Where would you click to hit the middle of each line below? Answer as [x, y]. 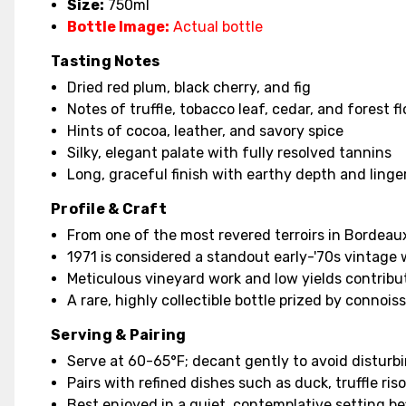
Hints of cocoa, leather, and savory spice [206, 131]
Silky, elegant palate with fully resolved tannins [230, 153]
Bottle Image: [119, 27]
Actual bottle [217, 27]
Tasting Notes [106, 61]
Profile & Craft [109, 209]
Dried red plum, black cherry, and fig [189, 87]
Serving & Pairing [119, 335]
